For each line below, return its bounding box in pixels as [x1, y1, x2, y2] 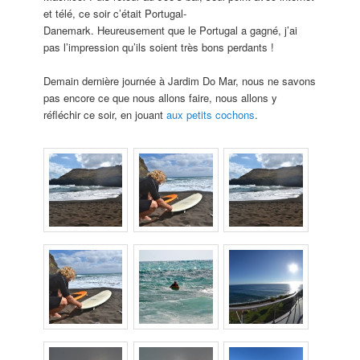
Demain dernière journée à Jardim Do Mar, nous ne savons [43, 72, 317, 88]
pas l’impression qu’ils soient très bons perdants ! [43, 39, 275, 55]
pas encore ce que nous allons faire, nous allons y [43, 89, 278, 105]
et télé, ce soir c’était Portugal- [43, 5, 187, 21]
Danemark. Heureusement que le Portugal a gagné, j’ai [43, 22, 298, 38]
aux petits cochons [166, 106, 256, 122]
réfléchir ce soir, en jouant [43, 106, 167, 122]
